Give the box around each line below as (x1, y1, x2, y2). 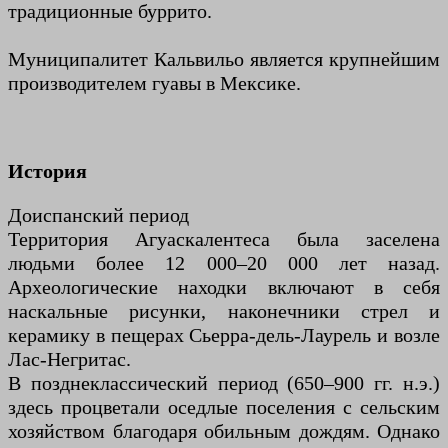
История (8, 160, 87, 183)
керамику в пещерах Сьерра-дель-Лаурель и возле (8, 324, 440, 347)
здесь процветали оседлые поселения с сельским (8, 396, 440, 419)
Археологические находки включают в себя (8, 276, 440, 299)
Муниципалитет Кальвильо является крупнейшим (8, 48, 440, 71)
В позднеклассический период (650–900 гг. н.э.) (8, 372, 440, 395)
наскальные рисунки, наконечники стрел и (8, 300, 440, 323)
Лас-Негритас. (8, 348, 131, 371)
